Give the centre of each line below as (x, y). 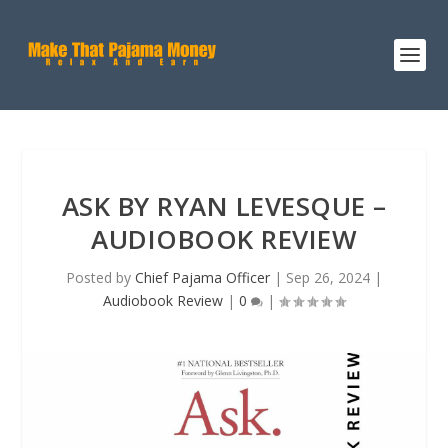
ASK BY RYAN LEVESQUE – (224, 206)
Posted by (100, 277)
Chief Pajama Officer (202, 277)
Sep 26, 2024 (328, 277)
